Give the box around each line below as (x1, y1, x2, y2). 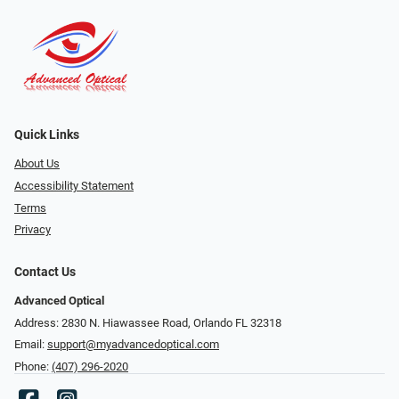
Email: (14, 338, 47, 352)
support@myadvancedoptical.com (47, 338, 219, 352)
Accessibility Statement (14, 179, 134, 193)
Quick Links (14, 127, 79, 143)
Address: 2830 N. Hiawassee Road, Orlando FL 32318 (14, 315, 281, 330)
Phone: (14, 360, 52, 373)
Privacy (14, 223, 51, 237)
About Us (14, 157, 60, 171)
